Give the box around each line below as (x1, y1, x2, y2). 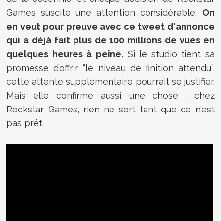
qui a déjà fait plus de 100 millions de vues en (6, 35, 215, 46)
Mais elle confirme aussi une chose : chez (6, 90, 215, 101)
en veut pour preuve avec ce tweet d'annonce (6, 21, 215, 32)
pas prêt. (6, 118, 44, 129)
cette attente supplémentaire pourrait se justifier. (6, 76, 215, 87)
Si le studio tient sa (123, 49, 215, 60)
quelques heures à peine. (6, 49, 123, 60)
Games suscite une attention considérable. (6, 7, 202, 18)
